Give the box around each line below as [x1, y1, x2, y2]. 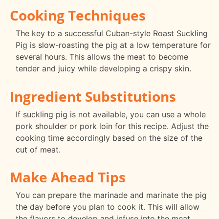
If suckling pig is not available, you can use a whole [16, 109, 206, 119]
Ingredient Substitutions [10, 87, 176, 106]
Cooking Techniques [10, 5, 146, 24]
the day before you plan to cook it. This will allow [16, 202, 199, 212]
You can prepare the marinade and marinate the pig [16, 190, 207, 200]
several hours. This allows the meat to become [16, 51, 188, 62]
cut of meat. [16, 144, 61, 154]
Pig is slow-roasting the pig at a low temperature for [16, 40, 211, 50]
